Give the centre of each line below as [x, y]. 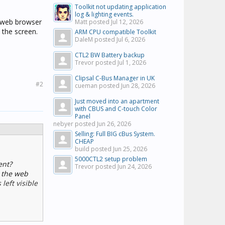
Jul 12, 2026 [127, 22]
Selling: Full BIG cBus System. [115, 134]
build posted [94, 149]
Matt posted [93, 22]
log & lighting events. [104, 14]
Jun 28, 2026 [138, 86]
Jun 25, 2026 [130, 149]
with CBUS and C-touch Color [116, 109]
